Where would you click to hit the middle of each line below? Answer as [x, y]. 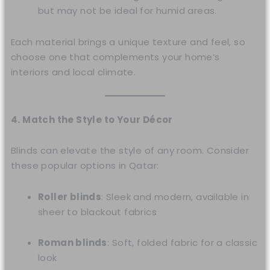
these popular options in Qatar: [85, 166]
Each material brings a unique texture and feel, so [128, 42]
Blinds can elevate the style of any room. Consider [130, 151]
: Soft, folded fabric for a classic [182, 242]
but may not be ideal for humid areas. [127, 11]
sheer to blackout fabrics [98, 212]
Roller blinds [70, 196]
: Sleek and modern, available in [175, 196]
